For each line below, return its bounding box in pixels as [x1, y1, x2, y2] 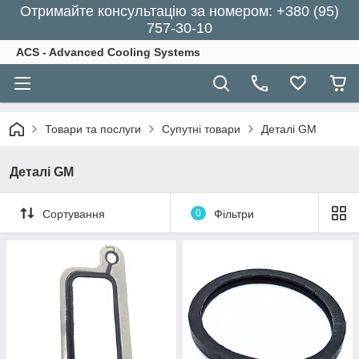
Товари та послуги [45, 123, 141, 135]
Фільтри [213, 207, 254, 220]
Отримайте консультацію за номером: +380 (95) [20, 3, 339, 19]
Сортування [42, 207, 105, 220]
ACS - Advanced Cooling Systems [16, 46, 200, 58]
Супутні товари [162, 123, 240, 135]
